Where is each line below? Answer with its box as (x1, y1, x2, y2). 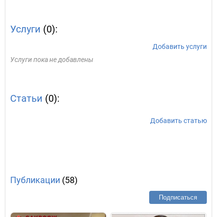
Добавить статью (150, 117, 207, 124)
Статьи (10, 93, 43, 104)
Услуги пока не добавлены (10, 56, 93, 63)
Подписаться (159, 194, 197, 201)
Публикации (10, 175, 60, 185)
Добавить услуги (153, 43, 207, 50)
